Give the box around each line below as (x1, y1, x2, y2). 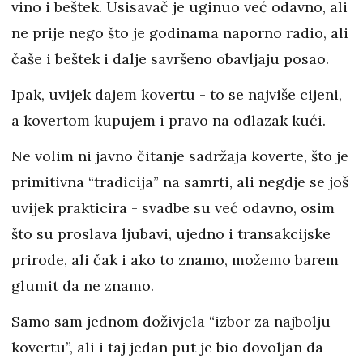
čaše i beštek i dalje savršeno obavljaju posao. (11, 49, 333, 69)
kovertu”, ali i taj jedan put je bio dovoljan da (11, 338, 323, 357)
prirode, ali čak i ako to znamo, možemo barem (11, 250, 339, 270)
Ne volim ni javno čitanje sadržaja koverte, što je (11, 147, 348, 166)
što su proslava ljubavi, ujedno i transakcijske (11, 224, 331, 244)
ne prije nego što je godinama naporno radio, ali (11, 23, 348, 43)
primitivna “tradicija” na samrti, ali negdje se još (11, 173, 348, 192)
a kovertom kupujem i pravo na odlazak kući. (11, 111, 330, 130)
